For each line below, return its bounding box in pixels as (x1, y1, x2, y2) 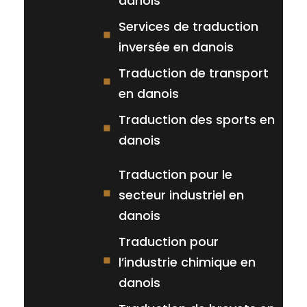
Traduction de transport (118, 64, 269, 82)
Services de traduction (118, 17, 258, 35)
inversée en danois (118, 38, 234, 56)
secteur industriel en (118, 186, 244, 204)
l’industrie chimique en (118, 253, 256, 271)
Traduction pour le (118, 165, 232, 183)
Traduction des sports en (118, 110, 275, 128)
